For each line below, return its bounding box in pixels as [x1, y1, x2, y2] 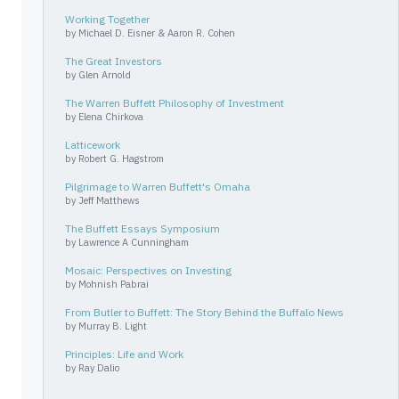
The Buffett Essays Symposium [65, 222, 220, 235]
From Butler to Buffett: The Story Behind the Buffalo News [65, 305, 344, 319]
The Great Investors [65, 54, 162, 68]
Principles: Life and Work [65, 347, 183, 361]
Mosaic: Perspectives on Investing [65, 264, 232, 277]
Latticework [65, 138, 120, 151]
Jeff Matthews [78, 194, 140, 207]
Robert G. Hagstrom [78, 152, 164, 165]
